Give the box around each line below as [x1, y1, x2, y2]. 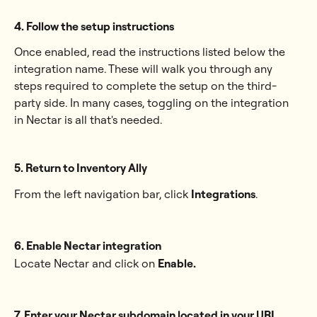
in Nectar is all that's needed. [14, 113, 162, 127]
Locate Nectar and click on [14, 255, 158, 270]
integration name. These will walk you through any [14, 62, 275, 76]
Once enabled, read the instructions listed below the [14, 45, 288, 59]
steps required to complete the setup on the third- [14, 79, 277, 93]
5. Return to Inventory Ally [14, 161, 147, 175]
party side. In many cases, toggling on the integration [14, 96, 292, 110]
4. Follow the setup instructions [14, 18, 174, 33]
